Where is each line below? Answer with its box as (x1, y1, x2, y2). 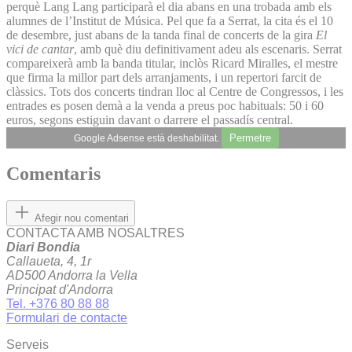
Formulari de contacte (6, 311, 127, 325)
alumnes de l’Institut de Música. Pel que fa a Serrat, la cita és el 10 (6, 13, 333, 27)
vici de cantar (6, 42, 74, 56)
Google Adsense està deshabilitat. (73, 132, 222, 144)
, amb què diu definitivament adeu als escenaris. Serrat (74, 42, 342, 56)
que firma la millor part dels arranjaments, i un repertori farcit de (6, 70, 321, 84)
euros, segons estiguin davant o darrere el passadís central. (6, 112, 296, 126)
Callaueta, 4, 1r (6, 255, 91, 269)
